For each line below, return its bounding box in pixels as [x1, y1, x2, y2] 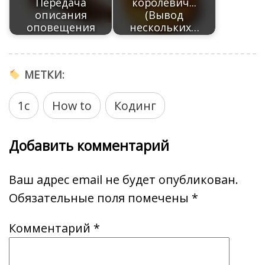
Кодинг [114, 97, 156, 114]
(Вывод [145, 7, 183, 22]
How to [52, 97, 92, 114]
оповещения [26, 20, 95, 34]
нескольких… [129, 20, 199, 34]
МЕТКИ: [21, 67, 65, 82]
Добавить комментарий [9, 135, 169, 155]
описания [34, 7, 87, 22]
